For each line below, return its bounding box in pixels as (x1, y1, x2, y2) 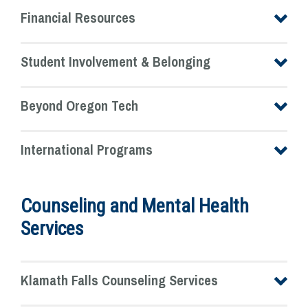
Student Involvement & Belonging (21, 52, 210, 71)
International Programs (21, 140, 153, 159)
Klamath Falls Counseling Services (21, 271, 218, 290)
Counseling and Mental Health (21, 195, 249, 218)
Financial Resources (21, 8, 135, 27)
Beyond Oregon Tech (21, 96, 138, 115)
